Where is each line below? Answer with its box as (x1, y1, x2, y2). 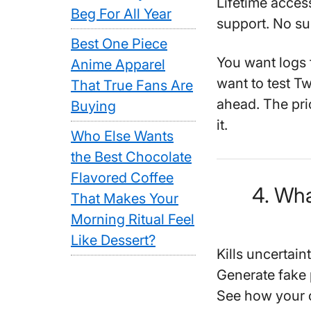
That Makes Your (71, 190, 178, 207)
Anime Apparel (71, 56, 165, 73)
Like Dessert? (71, 232, 155, 249)
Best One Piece (71, 35, 167, 52)
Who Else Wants (71, 128, 174, 144)
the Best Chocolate (71, 149, 192, 165)
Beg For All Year (71, 6, 171, 22)
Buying (71, 98, 116, 115)
